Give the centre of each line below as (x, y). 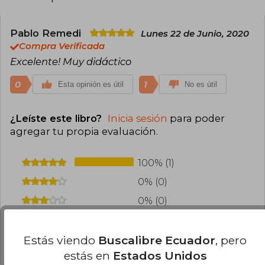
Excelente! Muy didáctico (71, 62)
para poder (196, 119)
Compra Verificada (62, 46)
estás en (88, 255)
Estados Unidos (160, 255)
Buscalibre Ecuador (157, 240)
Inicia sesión (138, 119)
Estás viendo (61, 240)
